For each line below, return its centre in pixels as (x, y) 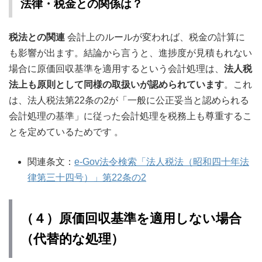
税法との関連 (37, 37)
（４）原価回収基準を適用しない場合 (131, 218)
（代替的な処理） (72, 239)
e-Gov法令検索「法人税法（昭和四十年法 (162, 162)
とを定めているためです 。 (66, 132)
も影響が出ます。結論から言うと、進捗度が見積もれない (130, 53)
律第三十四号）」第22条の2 (87, 177)
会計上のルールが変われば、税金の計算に (155, 37)
